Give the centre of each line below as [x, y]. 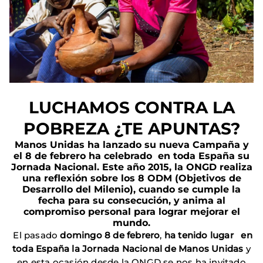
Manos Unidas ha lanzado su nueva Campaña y [131, 145]
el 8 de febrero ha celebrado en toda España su [131, 156]
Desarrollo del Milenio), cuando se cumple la [131, 190]
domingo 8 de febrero [110, 235]
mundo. [131, 223]
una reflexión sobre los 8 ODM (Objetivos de [131, 178]
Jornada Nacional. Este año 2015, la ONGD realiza [131, 167]
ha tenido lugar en [208, 235]
